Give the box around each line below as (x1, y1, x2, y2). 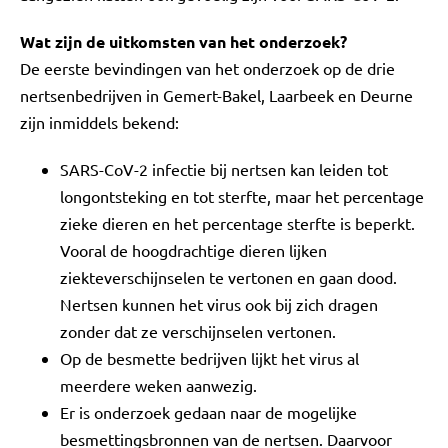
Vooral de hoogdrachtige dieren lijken (60, 240, 327, 260)
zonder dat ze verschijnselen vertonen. (60, 321, 336, 341)
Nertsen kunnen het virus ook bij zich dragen (60, 294, 378, 314)
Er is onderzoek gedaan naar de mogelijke (60, 402, 357, 422)
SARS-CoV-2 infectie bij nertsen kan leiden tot (60, 159, 388, 179)
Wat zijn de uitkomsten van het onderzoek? (20, 31, 347, 52)
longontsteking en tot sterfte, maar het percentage (60, 186, 424, 206)
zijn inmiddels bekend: (20, 112, 179, 132)
